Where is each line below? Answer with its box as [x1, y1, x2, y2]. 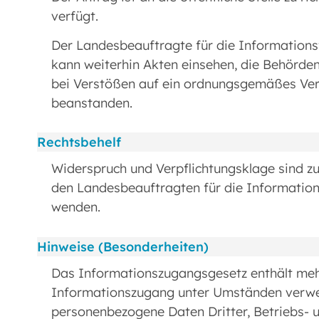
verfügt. [51, 8, 98, 25]
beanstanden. [51, 94, 132, 111]
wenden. [51, 199, 100, 216]
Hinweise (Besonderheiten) [37, 238, 209, 255]
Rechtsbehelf [37, 134, 121, 151]
